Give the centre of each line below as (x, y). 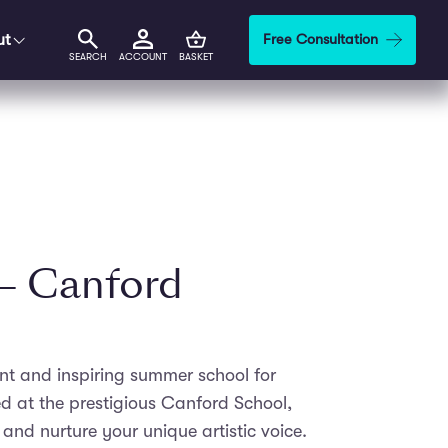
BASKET (196, 56)
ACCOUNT (143, 56)
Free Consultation (320, 39)
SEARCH (88, 56)
